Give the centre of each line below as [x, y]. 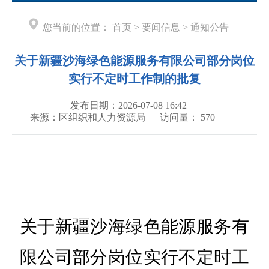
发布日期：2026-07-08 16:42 [128, 106]
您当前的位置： [76, 28]
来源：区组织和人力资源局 [88, 118]
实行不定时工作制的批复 [134, 79]
